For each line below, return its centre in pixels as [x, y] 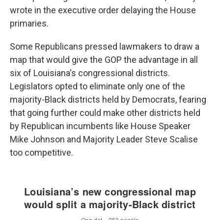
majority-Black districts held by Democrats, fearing [108, 99]
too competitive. [41, 152]
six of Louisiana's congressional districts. [90, 73]
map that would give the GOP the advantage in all [104, 60]
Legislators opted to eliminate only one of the [97, 86]
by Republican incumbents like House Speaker [100, 126]
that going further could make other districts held [105, 113]
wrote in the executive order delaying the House [103, 10]
